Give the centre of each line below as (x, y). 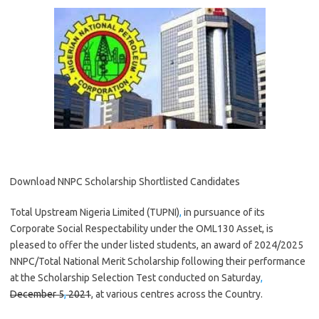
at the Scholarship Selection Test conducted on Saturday (135, 278)
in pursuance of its (223, 212)
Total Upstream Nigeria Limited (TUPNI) (95, 212)
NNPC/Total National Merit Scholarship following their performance (158, 261)
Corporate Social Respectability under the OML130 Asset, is (142, 229)
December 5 (37, 294)
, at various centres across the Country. (177, 294)
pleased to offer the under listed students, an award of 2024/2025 (157, 245)
